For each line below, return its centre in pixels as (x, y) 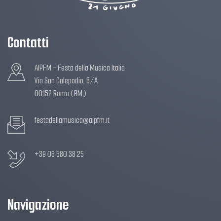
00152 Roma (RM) (60, 93)
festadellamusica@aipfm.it (72, 120)
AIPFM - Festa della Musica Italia (80, 68)
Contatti (28, 43)
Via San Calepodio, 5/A (66, 80)
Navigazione (38, 204)
